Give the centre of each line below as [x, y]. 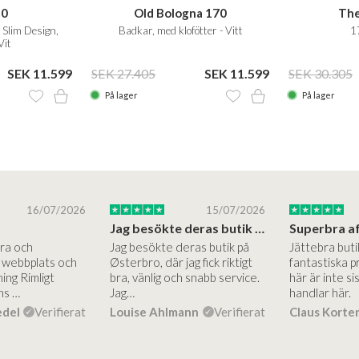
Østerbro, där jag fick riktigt [181, 262]
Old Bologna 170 [180, 13]
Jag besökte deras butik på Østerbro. [259, 228]
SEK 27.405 [123, 73]
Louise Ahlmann [154, 311]
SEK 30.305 [321, 73]
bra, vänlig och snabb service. [184, 277]
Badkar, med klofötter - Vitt [180, 30]
